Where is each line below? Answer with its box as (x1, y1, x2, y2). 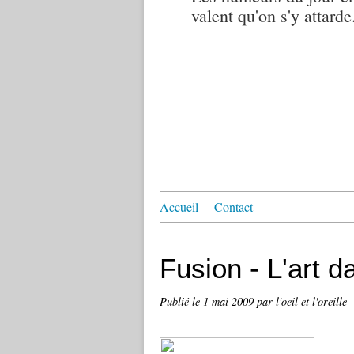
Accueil (160, 198, 198, 215)
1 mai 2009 (203, 294, 257, 309)
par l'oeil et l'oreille (257, 294, 347, 309)
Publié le (160, 294, 203, 309)
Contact (214, 198, 253, 215)
